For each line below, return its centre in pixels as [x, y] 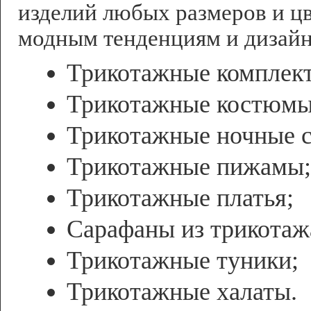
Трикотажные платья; [180, 198]
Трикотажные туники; [183, 260]
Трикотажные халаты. [182, 292]
